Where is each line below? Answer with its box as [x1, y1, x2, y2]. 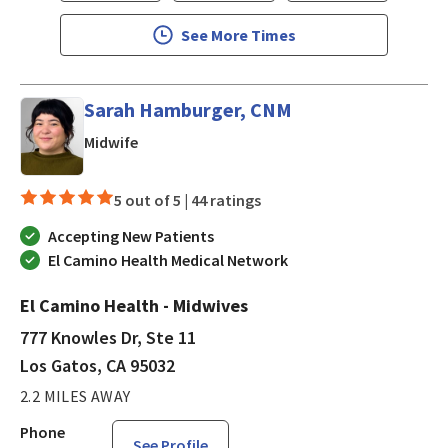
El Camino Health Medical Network [48, 250, 288, 271]
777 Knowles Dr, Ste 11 [20, 326, 196, 350]
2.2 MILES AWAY [20, 386, 131, 407]
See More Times [180, 24, 296, 45]
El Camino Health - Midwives [20, 294, 248, 318]
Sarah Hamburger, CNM [84, 96, 292, 122]
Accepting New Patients [48, 226, 214, 247]
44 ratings [191, 190, 261, 211]
